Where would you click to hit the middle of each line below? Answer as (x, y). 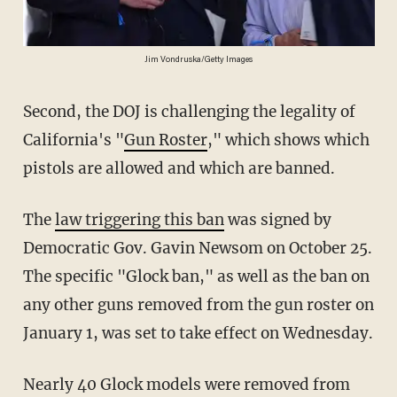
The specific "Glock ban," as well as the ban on (196, 276)
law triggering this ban (139, 220)
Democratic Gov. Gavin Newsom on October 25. (197, 248)
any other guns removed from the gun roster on (198, 305)
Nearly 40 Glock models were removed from (29, 385)
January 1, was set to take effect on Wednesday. (198, 333)
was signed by (277, 220)
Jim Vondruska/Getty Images (199, 61)
